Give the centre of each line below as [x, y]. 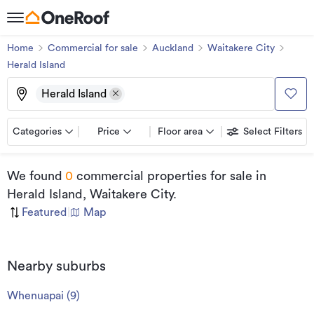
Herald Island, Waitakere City [90, 194]
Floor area [180, 132]
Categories [37, 132]
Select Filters [273, 132]
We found [35, 176]
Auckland [173, 48]
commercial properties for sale [163, 176]
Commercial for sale [93, 48]
